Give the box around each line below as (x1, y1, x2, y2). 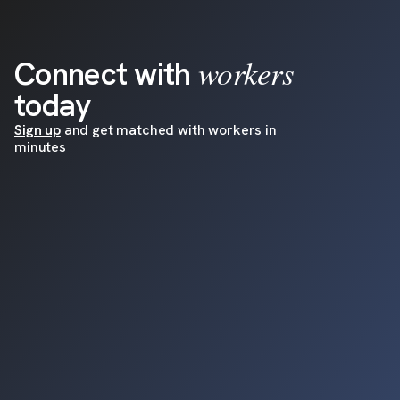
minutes (14, 137, 66, 156)
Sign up (14, 120, 61, 139)
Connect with (14, 53, 191, 95)
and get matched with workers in (60, 120, 277, 139)
